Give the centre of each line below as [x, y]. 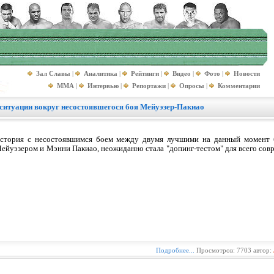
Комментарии [239, 86]
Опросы [192, 86]
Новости [247, 73]
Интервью [103, 86]
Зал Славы [53, 73]
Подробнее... [175, 250]
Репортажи [149, 86]
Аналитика [101, 73]
